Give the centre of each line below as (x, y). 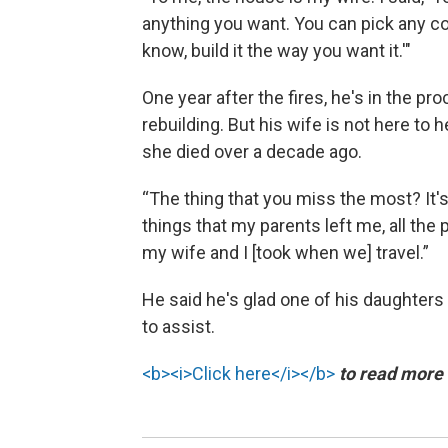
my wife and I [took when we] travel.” (285, 253)
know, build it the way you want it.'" (276, 51)
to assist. (178, 327)
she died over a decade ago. (252, 152)
